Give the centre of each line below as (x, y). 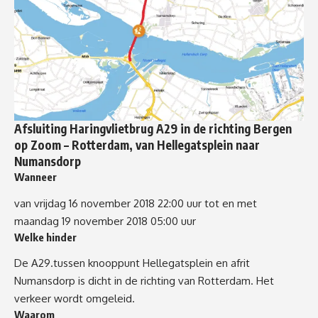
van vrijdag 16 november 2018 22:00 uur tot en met (136, 203)
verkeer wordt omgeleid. (75, 299)
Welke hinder (45, 237)
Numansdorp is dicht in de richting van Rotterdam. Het (144, 281)
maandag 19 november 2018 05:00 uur (105, 221)
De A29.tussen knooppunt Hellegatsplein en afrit (132, 263)
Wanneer (35, 177)
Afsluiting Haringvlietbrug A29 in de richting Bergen (153, 129)
